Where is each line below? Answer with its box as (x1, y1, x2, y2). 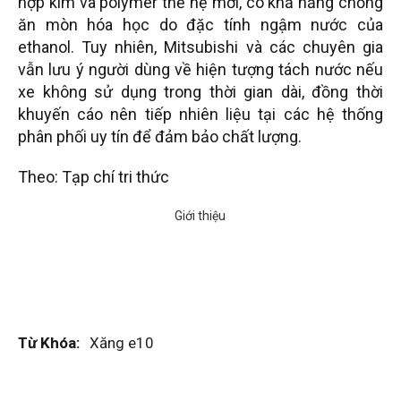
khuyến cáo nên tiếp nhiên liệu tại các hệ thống (18, 105, 383, 124)
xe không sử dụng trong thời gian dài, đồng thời (18, 82, 383, 102)
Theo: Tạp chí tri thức (18, 167, 169, 187)
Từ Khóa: (18, 334, 80, 353)
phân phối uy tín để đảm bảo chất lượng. (18, 127, 302, 147)
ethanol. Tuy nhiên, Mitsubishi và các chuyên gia (18, 38, 383, 57)
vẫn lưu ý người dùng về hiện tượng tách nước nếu (18, 60, 383, 80)
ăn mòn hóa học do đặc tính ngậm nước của (18, 15, 383, 35)
